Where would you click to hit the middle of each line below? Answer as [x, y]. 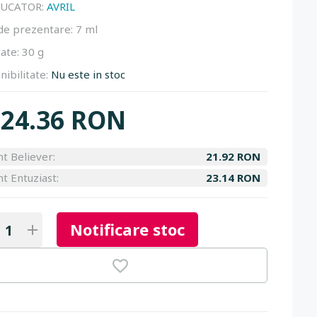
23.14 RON [233, 178]
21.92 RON [233, 156]
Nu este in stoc [88, 74]
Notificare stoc [127, 229]
